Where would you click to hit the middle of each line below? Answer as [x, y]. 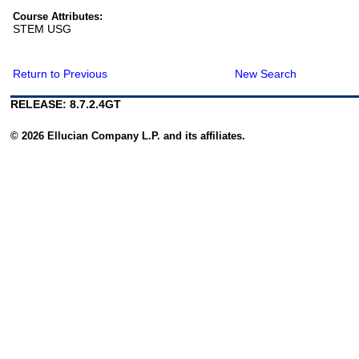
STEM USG [42, 29]
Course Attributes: [58, 17]
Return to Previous [61, 74]
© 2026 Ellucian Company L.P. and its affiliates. [128, 136]
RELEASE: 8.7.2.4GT [66, 105]
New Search [266, 74]
